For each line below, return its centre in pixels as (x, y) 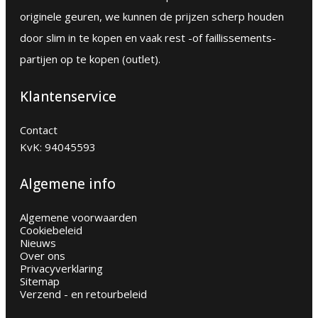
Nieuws (38, 243)
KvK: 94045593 (58, 147)
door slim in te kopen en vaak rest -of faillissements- (148, 38)
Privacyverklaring (61, 269)
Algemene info (68, 184)
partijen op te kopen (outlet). (90, 59)
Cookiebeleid (51, 230)
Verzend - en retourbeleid (83, 294)
